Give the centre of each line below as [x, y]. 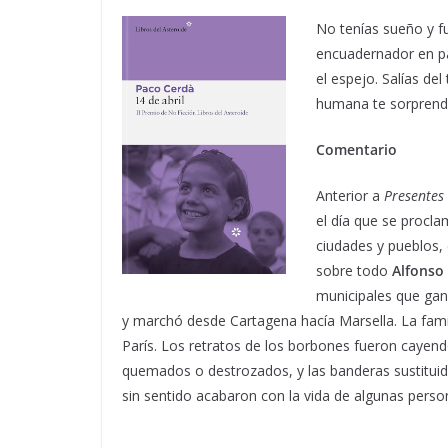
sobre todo [354, 270]
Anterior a [348, 195]
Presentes [412, 195]
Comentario [356, 149]
